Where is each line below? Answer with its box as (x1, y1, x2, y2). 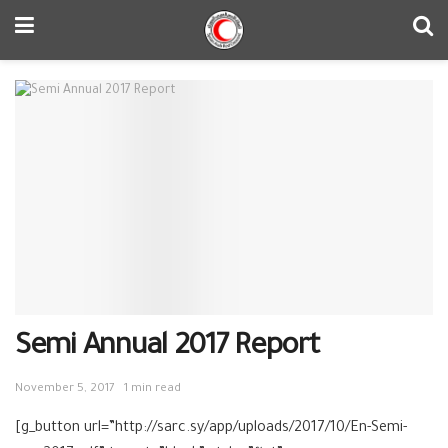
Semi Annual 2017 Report (15, 332, 320, 365)
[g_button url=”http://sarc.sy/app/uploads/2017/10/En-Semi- (15, 421, 407, 438)
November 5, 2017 (15, 383, 115, 397)
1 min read (124, 383, 181, 397)
